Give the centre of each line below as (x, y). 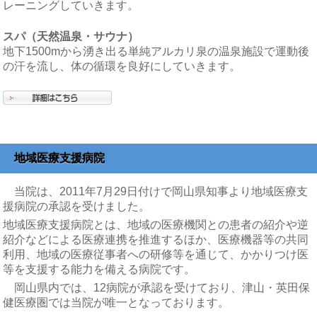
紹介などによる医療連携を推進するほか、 (111, 239)
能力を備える (105, 269)
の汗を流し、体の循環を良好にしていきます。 (122, 66)
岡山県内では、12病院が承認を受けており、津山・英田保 (157, 287)
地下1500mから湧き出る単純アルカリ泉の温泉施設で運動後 (156, 51)
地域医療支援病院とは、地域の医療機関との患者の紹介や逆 (156, 224)
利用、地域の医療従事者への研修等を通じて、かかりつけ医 (156, 254)
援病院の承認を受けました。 (77, 206)
